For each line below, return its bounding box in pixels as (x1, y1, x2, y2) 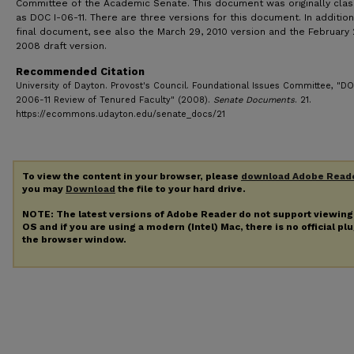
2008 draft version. (16, 40, 107, 51)
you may (22, 183, 66, 194)
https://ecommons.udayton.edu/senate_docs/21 (16, 109, 225, 119)
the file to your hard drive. (115, 183, 246, 194)
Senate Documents (213, 95, 295, 105)
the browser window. (22, 233, 126, 245)
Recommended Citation (16, 66, 145, 77)
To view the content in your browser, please (22, 171, 241, 182)
